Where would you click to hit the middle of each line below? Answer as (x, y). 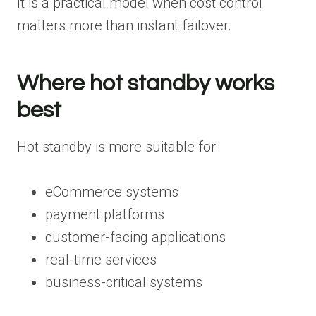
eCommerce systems (112, 192)
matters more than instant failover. (124, 25)
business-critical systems (124, 282)
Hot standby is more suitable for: (117, 146)
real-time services (101, 259)
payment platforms (105, 214)
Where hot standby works (146, 83)
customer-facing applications (135, 237)
